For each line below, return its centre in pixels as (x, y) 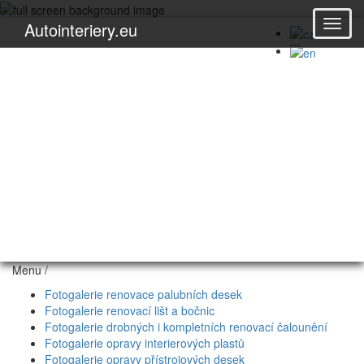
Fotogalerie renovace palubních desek (143, 295)
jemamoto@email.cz (144, 48)
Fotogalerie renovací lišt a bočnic (130, 311)
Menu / (30, 270)
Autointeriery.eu (81, 30)
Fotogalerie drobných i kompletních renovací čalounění (186, 327)
